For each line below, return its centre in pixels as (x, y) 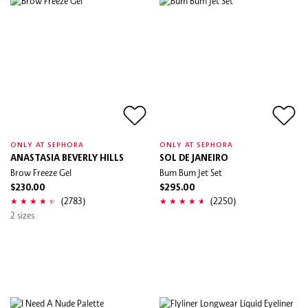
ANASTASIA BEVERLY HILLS (67, 158)
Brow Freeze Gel (41, 172)
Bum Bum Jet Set (191, 172)
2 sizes (22, 215)
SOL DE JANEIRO (194, 158)
